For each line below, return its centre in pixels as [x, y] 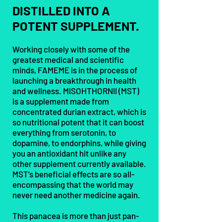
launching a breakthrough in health [74, 80]
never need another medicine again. [76, 195]
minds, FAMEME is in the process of [75, 70]
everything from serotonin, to [64, 132]
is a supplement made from [61, 101]
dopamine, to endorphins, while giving [79, 143]
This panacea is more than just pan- [76, 216]
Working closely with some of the [71, 49]
